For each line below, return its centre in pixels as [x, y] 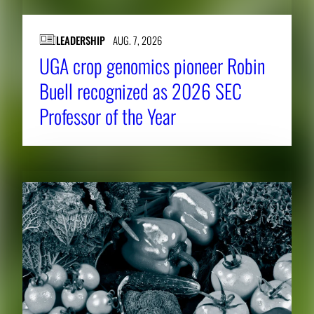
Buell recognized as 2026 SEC [141, 91]
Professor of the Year [108, 116]
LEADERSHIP [81, 40]
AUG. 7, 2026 [137, 40]
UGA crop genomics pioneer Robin [152, 66]
